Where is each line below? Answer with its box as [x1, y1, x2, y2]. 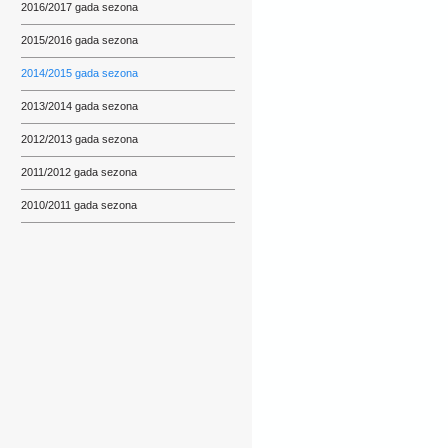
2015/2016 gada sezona [21, 34, 138, 46]
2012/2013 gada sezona [21, 133, 138, 145]
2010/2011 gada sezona [21, 199, 137, 211]
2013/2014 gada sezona [21, 100, 138, 112]
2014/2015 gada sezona [21, 67, 138, 79]
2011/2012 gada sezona [21, 166, 137, 178]
